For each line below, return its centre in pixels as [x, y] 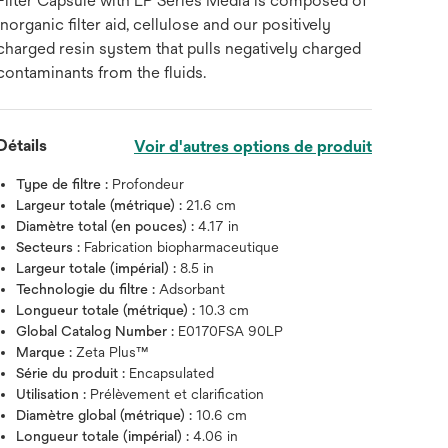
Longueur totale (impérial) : [105, 436]
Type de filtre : [64, 184]
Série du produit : [73, 373]
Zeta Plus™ [113, 352]
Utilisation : [53, 394]
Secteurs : [50, 247]
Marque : [46, 352]
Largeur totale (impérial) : [98, 268]
